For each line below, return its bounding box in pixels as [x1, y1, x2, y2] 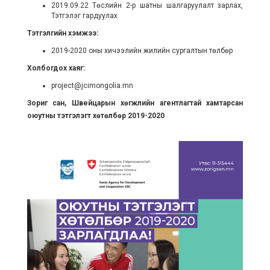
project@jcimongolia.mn [51, 81, 133, 90]
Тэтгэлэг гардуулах [51, 11, 118, 20]
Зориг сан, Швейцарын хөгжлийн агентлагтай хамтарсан [27, 99, 243, 108]
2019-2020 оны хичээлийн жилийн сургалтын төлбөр [51, 46, 233, 55]
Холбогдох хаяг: [27, 64, 85, 73]
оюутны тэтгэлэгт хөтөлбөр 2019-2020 [27, 111, 165, 121]
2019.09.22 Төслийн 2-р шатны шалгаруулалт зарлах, [51, 1, 243, 10]
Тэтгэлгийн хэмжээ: [27, 29, 98, 38]
